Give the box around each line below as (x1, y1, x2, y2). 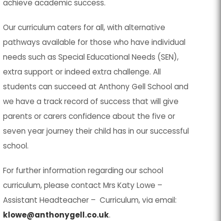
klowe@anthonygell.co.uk (3, 210, 110, 220)
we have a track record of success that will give (3, 96, 179, 107)
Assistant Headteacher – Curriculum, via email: (3, 195, 177, 205)
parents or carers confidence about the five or (3, 111, 176, 121)
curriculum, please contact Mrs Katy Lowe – (3, 180, 163, 190)
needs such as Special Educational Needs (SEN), (3, 52, 179, 62)
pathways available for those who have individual (3, 37, 186, 47)
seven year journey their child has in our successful (3, 126, 189, 136)
